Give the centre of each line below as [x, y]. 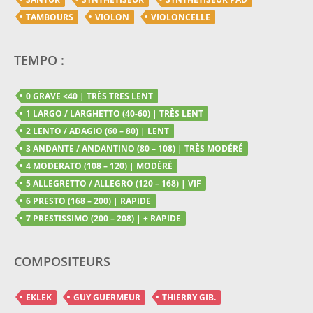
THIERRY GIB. [189, 298]
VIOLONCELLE [181, 17]
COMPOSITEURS [62, 262]
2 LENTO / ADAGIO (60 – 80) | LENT [97, 131]
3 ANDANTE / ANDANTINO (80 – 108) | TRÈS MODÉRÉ [134, 149]
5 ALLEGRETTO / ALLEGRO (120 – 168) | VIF [114, 184]
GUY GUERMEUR [107, 298]
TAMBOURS [50, 17]
